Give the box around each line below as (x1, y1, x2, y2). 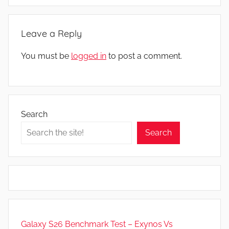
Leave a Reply (21, 27, 82, 39)
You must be (21, 51, 71, 61)
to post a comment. (106, 51, 182, 61)
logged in (71, 51, 106, 61)
